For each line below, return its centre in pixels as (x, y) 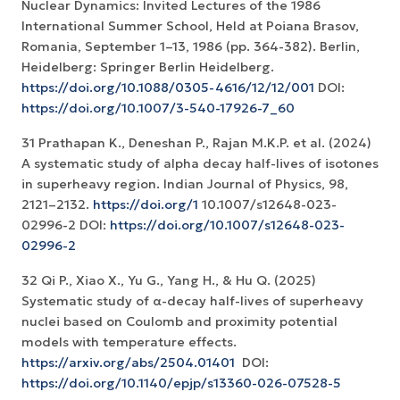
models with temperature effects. (129, 342)
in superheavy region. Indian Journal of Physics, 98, (185, 184)
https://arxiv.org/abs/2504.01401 (128, 363)
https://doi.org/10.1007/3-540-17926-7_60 (158, 108)
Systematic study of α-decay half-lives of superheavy (192, 301)
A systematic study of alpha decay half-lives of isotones (200, 164)
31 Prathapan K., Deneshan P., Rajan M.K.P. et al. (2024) (196, 143)
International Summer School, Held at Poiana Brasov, (190, 26)
